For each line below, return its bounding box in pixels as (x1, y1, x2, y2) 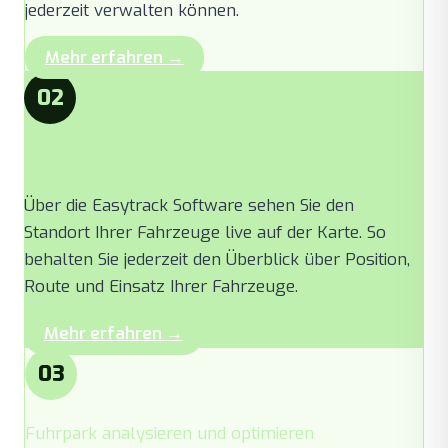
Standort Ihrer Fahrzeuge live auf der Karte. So (24, 220, 386, 244)
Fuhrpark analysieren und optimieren (25, 421, 314, 445)
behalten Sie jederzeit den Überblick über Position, (24, 247, 410, 271)
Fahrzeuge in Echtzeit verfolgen (24, 145, 294, 170)
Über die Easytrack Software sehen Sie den (24, 193, 354, 217)
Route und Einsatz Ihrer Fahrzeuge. (24, 274, 298, 298)
